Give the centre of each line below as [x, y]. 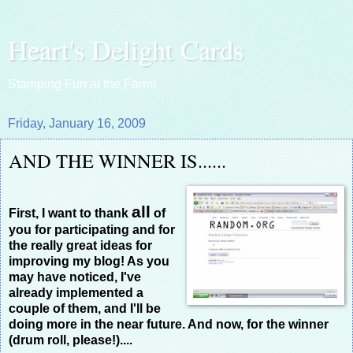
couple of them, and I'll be [85, 308]
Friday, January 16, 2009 [77, 123]
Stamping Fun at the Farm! [82, 84]
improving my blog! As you [89, 261]
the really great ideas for [80, 245]
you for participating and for [92, 229]
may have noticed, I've [75, 277]
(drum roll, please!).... [71, 340]
